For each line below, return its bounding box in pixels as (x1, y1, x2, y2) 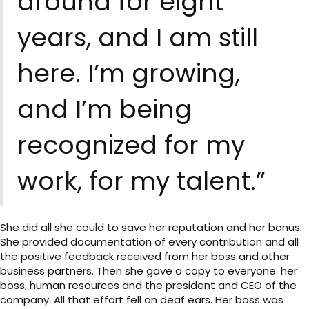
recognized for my (17, 128, 245, 163)
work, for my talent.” (17, 163, 266, 199)
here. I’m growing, (17, 56, 240, 92)
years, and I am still (17, 20, 258, 56)
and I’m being (17, 92, 192, 128)
